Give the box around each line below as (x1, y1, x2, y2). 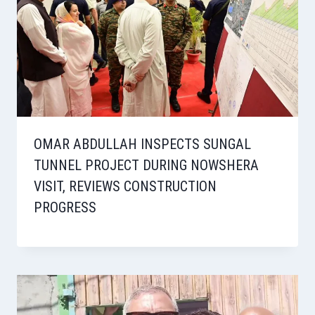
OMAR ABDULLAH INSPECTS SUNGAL (34, 136, 251, 153)
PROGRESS (34, 199, 96, 217)
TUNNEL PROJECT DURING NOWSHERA (34, 157, 259, 174)
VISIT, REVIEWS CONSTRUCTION (34, 178, 217, 195)
